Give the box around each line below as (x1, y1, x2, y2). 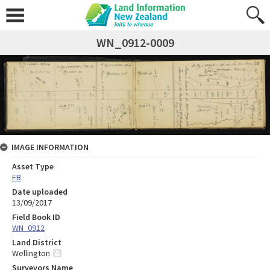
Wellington (12, 247, 50, 259)
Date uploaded (12, 186, 67, 197)
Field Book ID (12, 211, 60, 222)
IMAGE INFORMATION (11, 141, 89, 152)
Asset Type (12, 160, 54, 172)
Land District (12, 236, 61, 248)
